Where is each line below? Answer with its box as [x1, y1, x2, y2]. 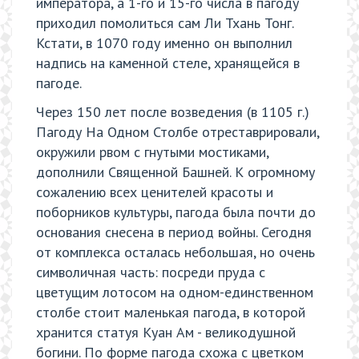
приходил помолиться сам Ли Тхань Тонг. [36, 14, 293, 33]
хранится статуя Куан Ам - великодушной [36, 322, 296, 341]
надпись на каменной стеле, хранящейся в [36, 54, 300, 73]
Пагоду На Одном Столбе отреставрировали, [36, 122, 319, 141]
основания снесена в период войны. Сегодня [36, 222, 312, 241]
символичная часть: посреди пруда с [36, 262, 265, 281]
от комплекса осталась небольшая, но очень [36, 242, 315, 261]
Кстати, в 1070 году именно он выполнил [36, 34, 292, 53]
